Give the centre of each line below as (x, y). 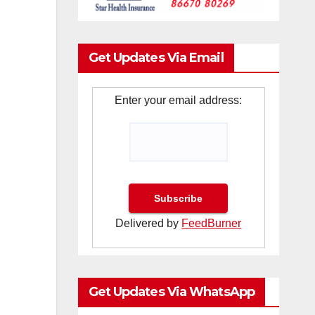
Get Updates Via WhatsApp (171, 291)
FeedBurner (212, 223)
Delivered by (149, 223)
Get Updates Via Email (156, 57)
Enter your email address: (179, 100)
